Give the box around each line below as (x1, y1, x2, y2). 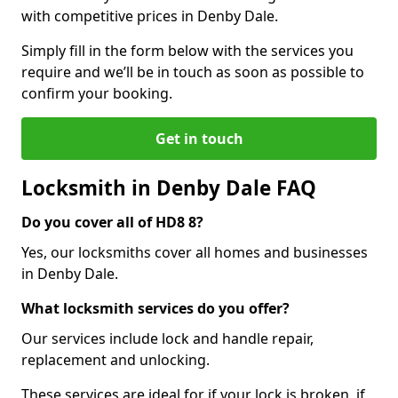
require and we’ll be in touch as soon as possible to (21, 61, 364, 82)
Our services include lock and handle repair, (21, 328, 314, 348)
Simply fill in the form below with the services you (21, 40, 354, 60)
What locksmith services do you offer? (21, 298, 290, 318)
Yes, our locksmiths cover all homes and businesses (21, 242, 368, 262)
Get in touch (155, 128, 243, 148)
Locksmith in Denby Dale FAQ (21, 173, 316, 202)
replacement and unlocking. (21, 349, 210, 370)
